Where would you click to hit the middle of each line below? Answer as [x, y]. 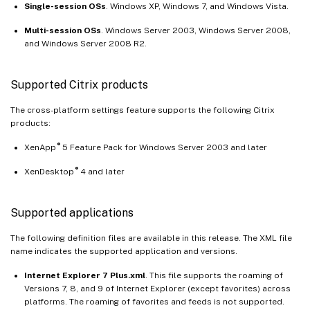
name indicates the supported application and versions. [124, 251]
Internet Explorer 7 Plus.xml [85, 275]
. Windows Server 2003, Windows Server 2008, [196, 30]
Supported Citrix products [79, 84]
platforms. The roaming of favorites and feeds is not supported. [154, 301]
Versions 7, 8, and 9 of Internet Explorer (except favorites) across [157, 288]
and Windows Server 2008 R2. [85, 43]
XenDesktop [49, 171]
